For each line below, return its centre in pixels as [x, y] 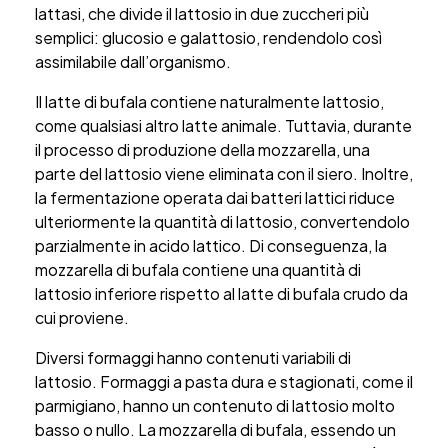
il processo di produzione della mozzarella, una [202, 150]
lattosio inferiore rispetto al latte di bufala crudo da [221, 294]
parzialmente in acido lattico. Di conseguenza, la [211, 246]
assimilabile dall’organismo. [133, 62]
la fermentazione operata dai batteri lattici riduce [215, 198]
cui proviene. [82, 318]
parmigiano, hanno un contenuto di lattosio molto [215, 406]
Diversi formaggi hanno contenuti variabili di [193, 358]
